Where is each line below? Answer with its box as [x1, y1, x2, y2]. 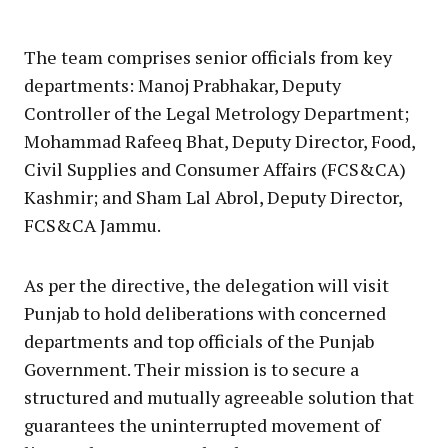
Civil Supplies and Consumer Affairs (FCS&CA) [24, 156, 406, 181]
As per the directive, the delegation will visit [24, 272, 389, 297]
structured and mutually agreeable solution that [24, 384, 414, 409]
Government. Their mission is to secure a [24, 356, 359, 381]
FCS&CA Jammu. [24, 212, 161, 237]
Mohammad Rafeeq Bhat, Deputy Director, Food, [24, 128, 415, 153]
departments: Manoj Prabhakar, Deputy [24, 72, 341, 97]
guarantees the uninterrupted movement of [24, 412, 380, 437]
